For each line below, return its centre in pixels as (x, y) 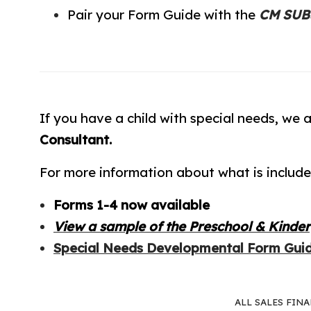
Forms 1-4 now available (132, 204)
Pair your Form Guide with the (163, 14)
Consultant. (76, 139)
